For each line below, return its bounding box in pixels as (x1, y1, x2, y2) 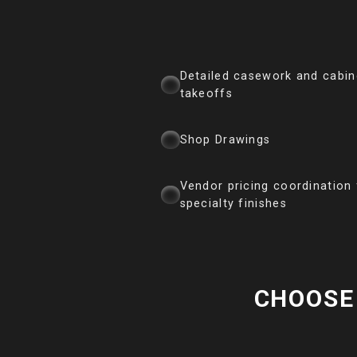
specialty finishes (179, 196, 287, 210)
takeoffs (179, 86, 233, 100)
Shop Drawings (179, 132, 271, 147)
